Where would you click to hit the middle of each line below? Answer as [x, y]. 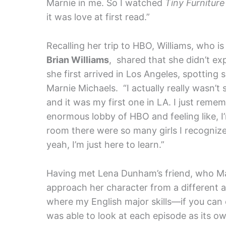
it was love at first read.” [98, 17]
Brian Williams [78, 60]
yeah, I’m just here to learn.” [105, 144]
